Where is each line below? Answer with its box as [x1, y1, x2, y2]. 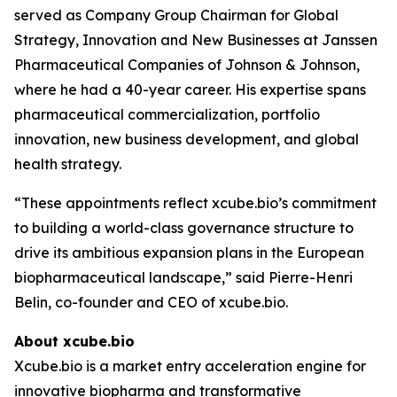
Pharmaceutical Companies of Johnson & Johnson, [14, 56, 360, 74]
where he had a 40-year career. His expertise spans [14, 81, 366, 98]
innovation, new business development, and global [14, 130, 359, 148]
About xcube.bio [14, 332, 135, 350]
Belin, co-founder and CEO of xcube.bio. [14, 293, 288, 311]
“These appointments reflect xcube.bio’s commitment [14, 194, 377, 212]
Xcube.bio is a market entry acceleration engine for [14, 357, 366, 375]
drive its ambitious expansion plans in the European [14, 244, 364, 261]
